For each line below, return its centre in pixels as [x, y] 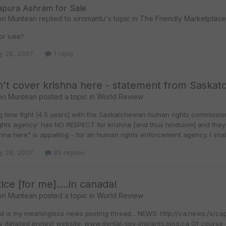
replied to [55, 19]
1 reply [63, 54]
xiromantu [89, 19]
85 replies [68, 152]
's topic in [123, 19]
